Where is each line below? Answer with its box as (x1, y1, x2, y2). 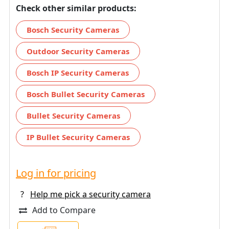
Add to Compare (32, 204, 96, 216)
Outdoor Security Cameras (27, 45, 129, 56)
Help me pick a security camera (30, 188, 151, 200)
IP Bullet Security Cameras (27, 131, 130, 142)
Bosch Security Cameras (27, 24, 119, 35)
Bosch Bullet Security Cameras (27, 88, 145, 99)
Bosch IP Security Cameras (27, 67, 129, 78)
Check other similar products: (16, 2, 136, 14)
